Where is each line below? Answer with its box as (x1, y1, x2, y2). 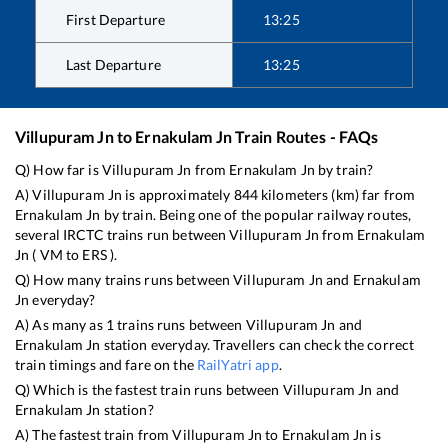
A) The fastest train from (15, 425, 173, 443)
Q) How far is (15, 160, 102, 178)
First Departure (66, 10, 165, 28)
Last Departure (66, 55, 161, 73)
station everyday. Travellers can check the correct (100, 335, 415, 353)
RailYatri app (196, 355, 279, 373)
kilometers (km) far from (257, 185, 416, 203)
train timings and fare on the (15, 355, 197, 373)
